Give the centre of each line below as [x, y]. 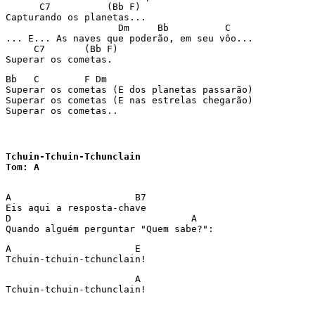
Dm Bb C [121, 28]
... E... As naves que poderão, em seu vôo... [132, 38]
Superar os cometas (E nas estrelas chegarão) [129, 100]
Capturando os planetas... [76, 17]
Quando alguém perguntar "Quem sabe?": [112, 229]
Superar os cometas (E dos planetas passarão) [129, 90]
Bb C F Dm [56, 79]
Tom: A [22, 167]
